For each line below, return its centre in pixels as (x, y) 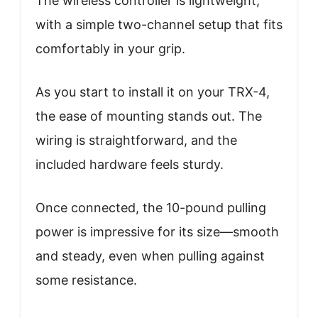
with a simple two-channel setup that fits (159, 25)
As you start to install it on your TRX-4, (153, 92)
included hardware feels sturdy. (130, 165)
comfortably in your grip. (110, 49)
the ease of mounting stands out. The (149, 116)
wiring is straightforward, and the (136, 141)
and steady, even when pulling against (150, 256)
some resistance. (86, 280)
